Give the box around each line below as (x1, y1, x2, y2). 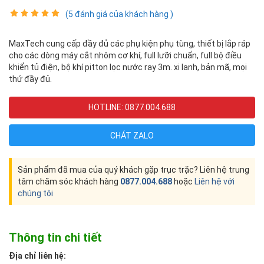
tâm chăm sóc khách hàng (18, 176, 120, 186)
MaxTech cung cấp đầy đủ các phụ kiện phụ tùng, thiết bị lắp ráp (9, 38, 250, 48)
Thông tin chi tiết (9, 230, 102, 245)
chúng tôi (18, 188, 53, 198)
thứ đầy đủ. (9, 74, 52, 84)
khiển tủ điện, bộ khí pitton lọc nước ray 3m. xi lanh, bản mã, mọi (9, 62, 247, 72)
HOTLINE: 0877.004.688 (88, 102, 176, 112)
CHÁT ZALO (110, 130, 154, 140)
